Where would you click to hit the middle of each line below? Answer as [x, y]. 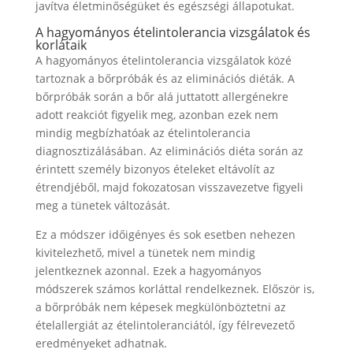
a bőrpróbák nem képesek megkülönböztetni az [160, 307]
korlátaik [61, 45]
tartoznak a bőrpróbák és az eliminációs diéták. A [165, 78]
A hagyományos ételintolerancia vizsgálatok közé [163, 60]
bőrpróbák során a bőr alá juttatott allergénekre [162, 97]
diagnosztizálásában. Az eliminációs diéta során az [169, 151]
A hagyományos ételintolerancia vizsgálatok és [173, 32]
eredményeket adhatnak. [101, 343]
